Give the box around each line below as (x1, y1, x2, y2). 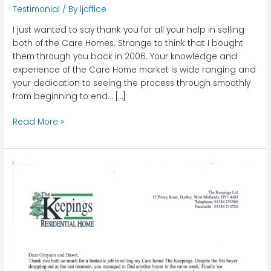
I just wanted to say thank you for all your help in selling (13, 24, 245, 36)
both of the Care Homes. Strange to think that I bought (13, 37, 244, 49)
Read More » (13, 116, 65, 128)
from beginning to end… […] (13, 90, 126, 102)
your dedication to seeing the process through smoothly (13, 77, 251, 89)
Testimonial (13, 4, 60, 16)
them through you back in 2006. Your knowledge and (13, 50, 238, 62)
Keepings (12, 174, 52, 186)
